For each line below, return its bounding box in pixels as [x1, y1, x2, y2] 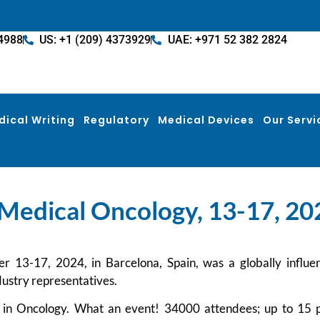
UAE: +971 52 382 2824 [167, 33, 287, 46]
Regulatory [84, 112, 149, 127]
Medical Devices [158, 112, 254, 127]
